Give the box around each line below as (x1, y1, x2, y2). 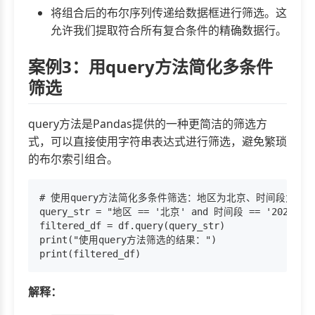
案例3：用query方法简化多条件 (28, 55, 273, 79)
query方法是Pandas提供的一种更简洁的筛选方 (28, 116, 267, 132)
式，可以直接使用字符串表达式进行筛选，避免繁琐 (28, 134, 287, 150)
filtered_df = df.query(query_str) (39, 220, 225, 232)
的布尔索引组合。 (28, 151, 118, 167)
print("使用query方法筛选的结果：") (39, 234, 217, 246)
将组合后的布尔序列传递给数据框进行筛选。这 (51, 5, 287, 21)
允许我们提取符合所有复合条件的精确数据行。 (51, 22, 287, 39)
